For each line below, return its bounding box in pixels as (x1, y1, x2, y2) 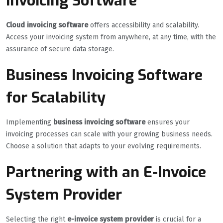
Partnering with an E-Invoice (6, 162, 206, 182)
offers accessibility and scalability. (88, 20, 199, 29)
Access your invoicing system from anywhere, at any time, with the (6, 32, 216, 41)
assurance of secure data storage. (6, 44, 114, 53)
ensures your (145, 117, 190, 126)
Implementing (6, 117, 53, 126)
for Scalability (6, 87, 106, 108)
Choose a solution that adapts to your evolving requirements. (6, 141, 201, 150)
